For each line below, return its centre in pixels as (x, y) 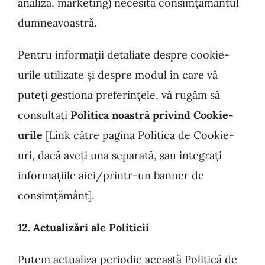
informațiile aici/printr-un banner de (111, 175)
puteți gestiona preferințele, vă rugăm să (119, 95)
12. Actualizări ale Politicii (83, 227)
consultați (44, 115)
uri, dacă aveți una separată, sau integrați (120, 155)
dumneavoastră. (57, 23)
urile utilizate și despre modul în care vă (118, 75)
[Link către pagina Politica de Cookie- (138, 135)
